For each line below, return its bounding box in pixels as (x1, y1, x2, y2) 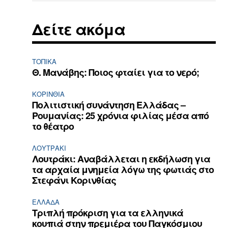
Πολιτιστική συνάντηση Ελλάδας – (32, 98, 186, 111)
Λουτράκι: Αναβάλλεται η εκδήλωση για (32, 152, 211, 165)
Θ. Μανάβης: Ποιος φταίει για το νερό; (32, 65, 199, 79)
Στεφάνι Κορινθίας (32, 173, 117, 187)
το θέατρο (32, 119, 74, 133)
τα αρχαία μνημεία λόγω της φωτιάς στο (32, 162, 214, 176)
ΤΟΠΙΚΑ (32, 56, 57, 66)
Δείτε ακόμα (32, 17, 126, 40)
